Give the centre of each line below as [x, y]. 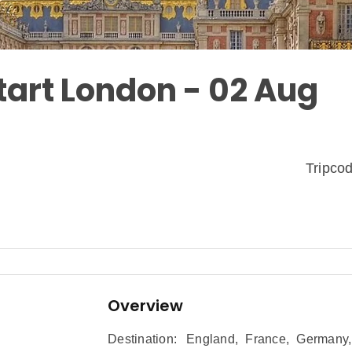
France [266, 339]
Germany [322, 339]
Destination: [142, 339]
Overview [145, 306]
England [211, 339]
